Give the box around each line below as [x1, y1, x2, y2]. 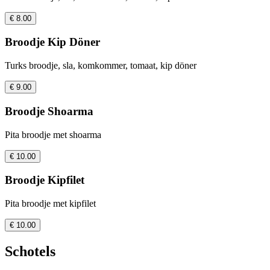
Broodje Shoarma [5, 104, 93, 118]
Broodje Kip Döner [5, 36, 100, 49]
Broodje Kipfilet [5, 174, 84, 187]
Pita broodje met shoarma [5, 129, 101, 140]
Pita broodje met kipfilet [5, 198, 96, 209]
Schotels [5, 243, 55, 259]
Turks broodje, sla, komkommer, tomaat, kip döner [5, 60, 196, 71]
